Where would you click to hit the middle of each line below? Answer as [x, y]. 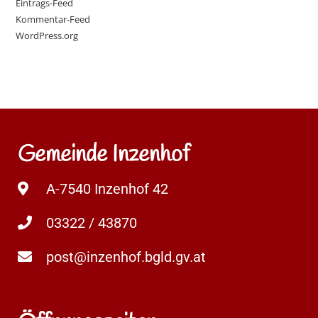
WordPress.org [47, 35]
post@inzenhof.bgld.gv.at [126, 257]
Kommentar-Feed [53, 19]
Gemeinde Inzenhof [104, 155]
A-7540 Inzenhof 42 [107, 188]
